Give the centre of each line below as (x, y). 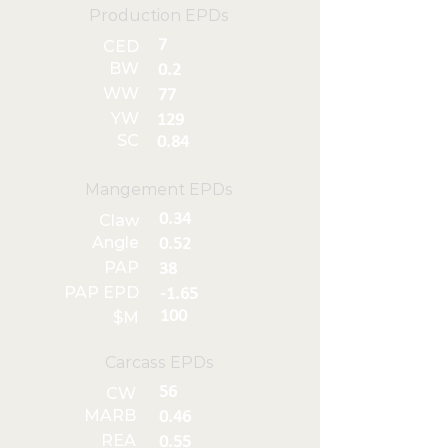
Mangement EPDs (159, 189)
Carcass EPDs (159, 362)
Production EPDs (159, 15)
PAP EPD (101, 292)
